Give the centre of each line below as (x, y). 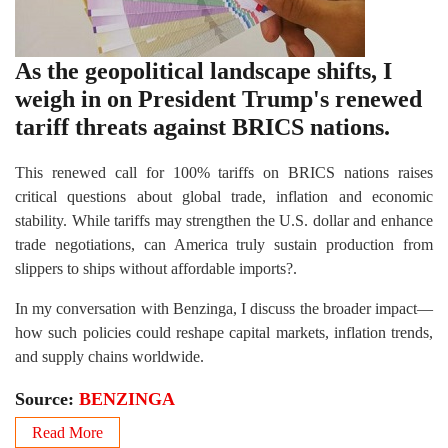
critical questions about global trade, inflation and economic (224, 196)
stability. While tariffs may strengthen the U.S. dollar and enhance (224, 220)
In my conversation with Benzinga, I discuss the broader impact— (224, 308)
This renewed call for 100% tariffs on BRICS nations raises (224, 172)
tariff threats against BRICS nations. (202, 127)
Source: (47, 399)
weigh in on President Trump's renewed (218, 99)
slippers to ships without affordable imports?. (156, 268)
